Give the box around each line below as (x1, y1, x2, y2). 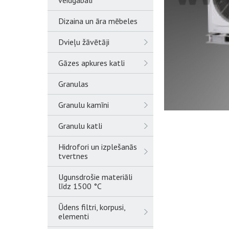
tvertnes (58, 151, 88, 161)
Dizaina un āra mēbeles (58, 16, 138, 26)
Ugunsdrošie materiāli (58, 172, 132, 182)
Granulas (58, 79, 88, 89)
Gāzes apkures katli (58, 58, 125, 68)
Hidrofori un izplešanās (58, 142, 137, 152)
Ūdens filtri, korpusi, (58, 202, 125, 212)
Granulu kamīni (58, 100, 109, 110)
